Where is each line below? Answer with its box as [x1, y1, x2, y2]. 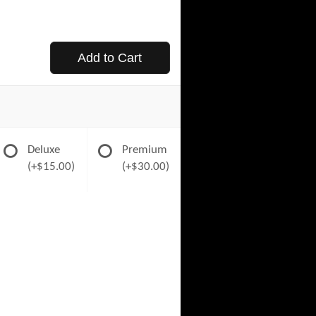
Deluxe [28, 144, 61, 156]
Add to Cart [78, 51, 142, 65]
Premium [121, 144, 167, 156]
